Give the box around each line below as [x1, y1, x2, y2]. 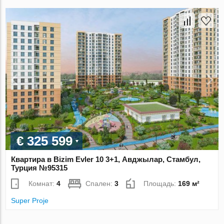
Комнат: [28, 179, 57, 187]
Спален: [85, 179, 115, 187]
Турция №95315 [11, 163, 68, 172]
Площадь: [143, 179, 178, 187]
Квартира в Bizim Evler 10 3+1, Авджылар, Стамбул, [11, 154, 201, 163]
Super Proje [11, 196, 49, 204]
